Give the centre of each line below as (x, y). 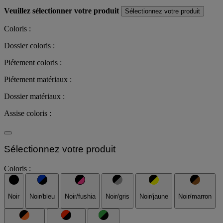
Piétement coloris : (33, 62)
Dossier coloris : (29, 45)
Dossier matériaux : (34, 96)
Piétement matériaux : (38, 79)
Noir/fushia (80, 197)
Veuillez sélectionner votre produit (62, 10)
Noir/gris (117, 197)
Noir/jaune (154, 197)
